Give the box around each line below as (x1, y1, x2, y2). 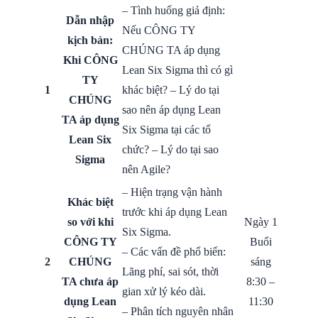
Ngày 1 (243, 215, 278, 228)
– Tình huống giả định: (122, 4, 225, 16)
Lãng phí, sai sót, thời (122, 265, 219, 278)
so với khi (67, 215, 114, 228)
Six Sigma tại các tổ (122, 123, 211, 136)
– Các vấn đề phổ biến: (122, 245, 226, 258)
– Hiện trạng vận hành (122, 185, 222, 198)
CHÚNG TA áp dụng (122, 43, 220, 56)
